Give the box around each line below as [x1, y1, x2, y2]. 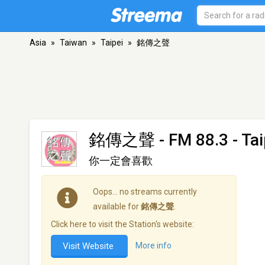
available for [93, 202, 141, 211]
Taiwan [60, 38, 87, 47]
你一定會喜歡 [89, 154, 153, 167]
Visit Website [63, 241, 116, 251]
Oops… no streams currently [93, 187, 197, 196]
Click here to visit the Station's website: [51, 219, 194, 229]
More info [135, 241, 172, 251]
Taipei [101, 38, 123, 47]
